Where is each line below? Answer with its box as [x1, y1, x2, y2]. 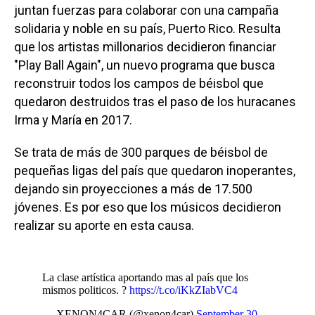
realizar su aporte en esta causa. [14, 217, 194, 233]
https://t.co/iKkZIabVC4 [129, 283, 238, 296]
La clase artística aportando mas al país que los [42, 271, 248, 283]
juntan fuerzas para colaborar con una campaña [14, 2, 278, 18]
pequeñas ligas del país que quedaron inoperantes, [14, 162, 295, 178]
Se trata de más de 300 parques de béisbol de [14, 144, 268, 160]
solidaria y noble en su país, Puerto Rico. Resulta [14, 20, 281, 36]
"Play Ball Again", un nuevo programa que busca [14, 57, 275, 72]
